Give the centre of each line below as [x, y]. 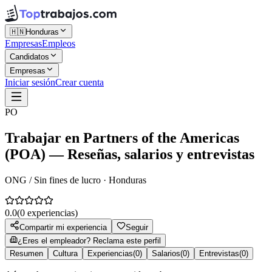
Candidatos [29, 57]
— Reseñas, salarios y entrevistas [150, 154]
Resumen [26, 253]
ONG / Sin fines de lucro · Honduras [76, 180]
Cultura [65, 253]
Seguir [137, 227]
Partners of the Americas [161, 138]
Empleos [59, 43]
